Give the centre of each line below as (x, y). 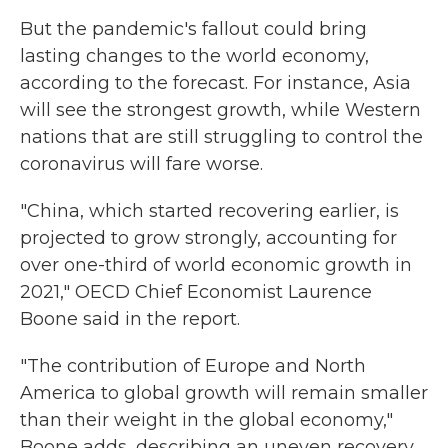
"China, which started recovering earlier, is (209, 211)
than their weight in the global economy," (206, 420)
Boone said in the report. (130, 319)
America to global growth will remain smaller (224, 393)
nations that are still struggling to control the (221, 137)
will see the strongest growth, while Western (220, 110)
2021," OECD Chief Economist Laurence (196, 292)
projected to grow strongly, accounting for (208, 238)
